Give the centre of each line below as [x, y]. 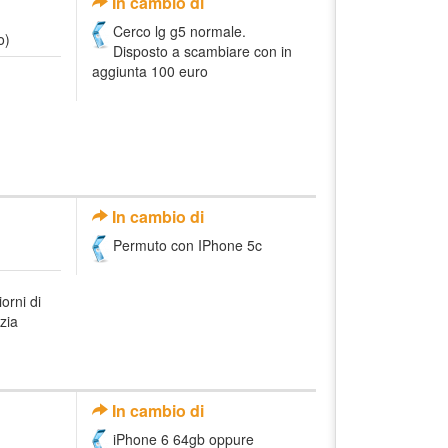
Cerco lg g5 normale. [179, 30]
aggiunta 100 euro [150, 70]
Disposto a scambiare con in [202, 50]
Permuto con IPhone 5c [187, 244]
